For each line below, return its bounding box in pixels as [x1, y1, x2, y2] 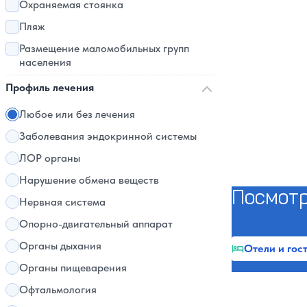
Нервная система [19, 195, 106, 208]
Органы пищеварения [19, 260, 127, 274]
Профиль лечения [5, 80, 94, 94]
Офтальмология [19, 282, 97, 296]
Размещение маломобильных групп [19, 41, 189, 55]
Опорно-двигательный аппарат [19, 217, 173, 230]
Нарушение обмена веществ [19, 173, 159, 186]
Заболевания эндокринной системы [19, 129, 197, 143]
